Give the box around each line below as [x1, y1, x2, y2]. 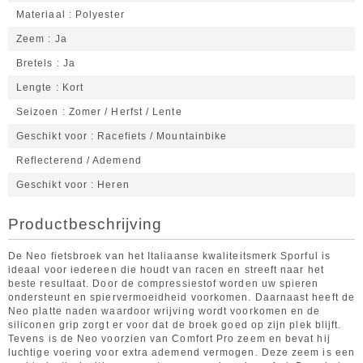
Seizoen [16, 106, 59, 117]
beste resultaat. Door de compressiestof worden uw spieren [8, 278, 319, 289]
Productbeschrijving [8, 216, 163, 233]
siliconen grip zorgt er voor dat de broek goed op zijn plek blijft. [8, 319, 342, 331]
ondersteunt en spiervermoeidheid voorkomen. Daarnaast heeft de [8, 292, 355, 303]
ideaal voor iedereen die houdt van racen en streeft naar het [8, 264, 324, 275]
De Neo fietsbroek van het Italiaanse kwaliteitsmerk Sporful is [8, 250, 331, 262]
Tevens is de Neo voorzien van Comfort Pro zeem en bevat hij [8, 333, 331, 344]
